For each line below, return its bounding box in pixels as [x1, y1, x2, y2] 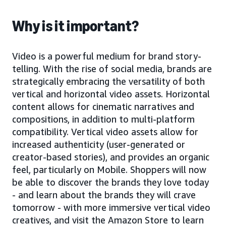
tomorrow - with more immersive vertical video [12, 201, 210, 213]
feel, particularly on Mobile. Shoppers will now [12, 163, 206, 175]
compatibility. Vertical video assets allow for [12, 126, 198, 137]
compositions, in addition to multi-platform [12, 113, 195, 125]
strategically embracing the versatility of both [12, 75, 205, 87]
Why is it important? [12, 17, 139, 35]
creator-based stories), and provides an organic [12, 151, 209, 162]
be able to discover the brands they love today [12, 176, 209, 188]
